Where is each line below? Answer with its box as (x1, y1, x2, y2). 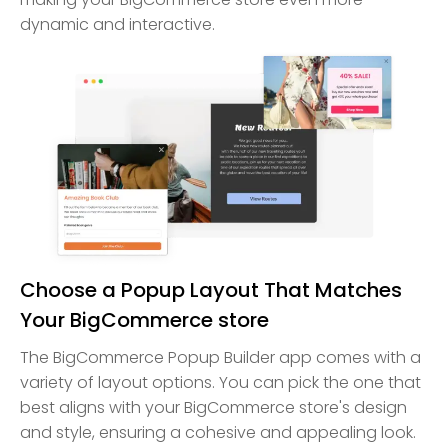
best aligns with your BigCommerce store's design (20, 395, 407, 419)
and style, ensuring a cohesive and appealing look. (20, 420, 416, 444)
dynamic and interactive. (20, 12, 215, 36)
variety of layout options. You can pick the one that (20, 370, 421, 394)
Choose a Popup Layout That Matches (20, 275, 402, 304)
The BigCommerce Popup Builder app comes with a (20, 345, 421, 369)
